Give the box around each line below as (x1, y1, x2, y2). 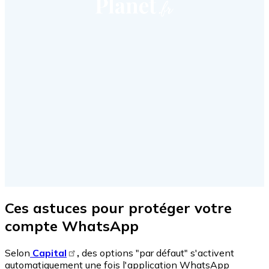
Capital (30, 246, 67, 259)
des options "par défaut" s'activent (79, 246, 235, 259)
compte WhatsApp (5, 216, 143, 235)
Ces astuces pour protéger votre (5, 198, 232, 217)
